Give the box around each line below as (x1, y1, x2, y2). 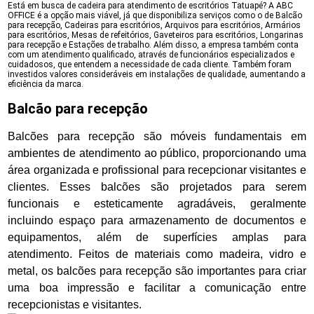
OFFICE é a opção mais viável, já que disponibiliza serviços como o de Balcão (8, 11, 303, 20)
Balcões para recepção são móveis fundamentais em (8, 130, 306, 142)
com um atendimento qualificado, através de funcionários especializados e (8, 50, 295, 60)
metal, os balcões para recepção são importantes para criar (8, 265, 306, 277)
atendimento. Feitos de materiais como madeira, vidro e (8, 248, 306, 260)
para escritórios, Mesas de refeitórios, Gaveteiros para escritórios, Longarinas (8, 30, 304, 40)
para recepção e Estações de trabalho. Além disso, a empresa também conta (8, 40, 299, 50)
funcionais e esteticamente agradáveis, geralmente (8, 198, 306, 210)
